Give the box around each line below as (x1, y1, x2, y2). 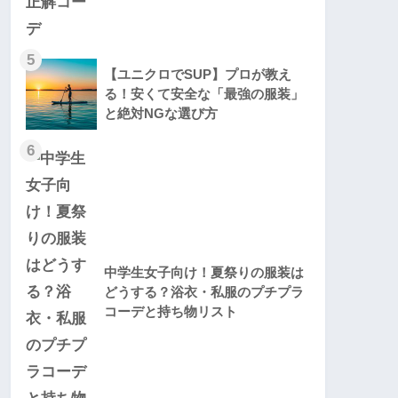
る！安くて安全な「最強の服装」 (104, 86, 304, 102)
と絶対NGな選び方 (104, 106, 218, 122)
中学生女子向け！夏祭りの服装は (104, 265, 304, 281)
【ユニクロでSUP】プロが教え (104, 67, 291, 83)
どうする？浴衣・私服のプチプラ (104, 284, 304, 300)
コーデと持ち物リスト (104, 304, 237, 320)
